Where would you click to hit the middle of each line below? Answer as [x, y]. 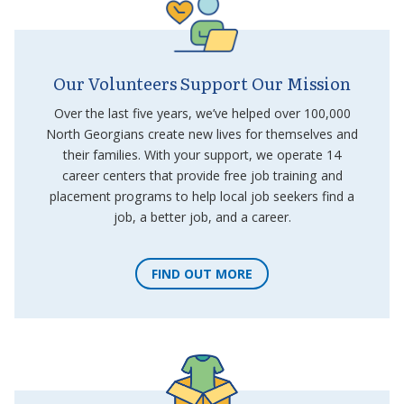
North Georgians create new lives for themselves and [202, 133]
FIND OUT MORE [202, 274]
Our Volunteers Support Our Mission [202, 83]
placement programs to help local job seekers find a [202, 196]
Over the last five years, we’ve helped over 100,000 [202, 113]
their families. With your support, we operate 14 [202, 154]
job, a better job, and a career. [202, 216]
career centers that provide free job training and [202, 175]
